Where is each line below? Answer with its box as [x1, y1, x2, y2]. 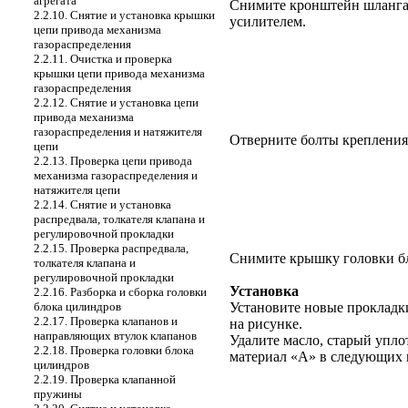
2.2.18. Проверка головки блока [34, 343, 194, 357]
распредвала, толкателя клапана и [34, 212, 205, 226]
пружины [34, 387, 82, 401]
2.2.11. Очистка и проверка [34, 52, 172, 66]
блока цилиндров [34, 300, 121, 313]
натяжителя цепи [34, 183, 120, 197]
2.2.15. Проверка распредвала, [34, 241, 189, 255]
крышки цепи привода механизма [34, 66, 205, 80]
